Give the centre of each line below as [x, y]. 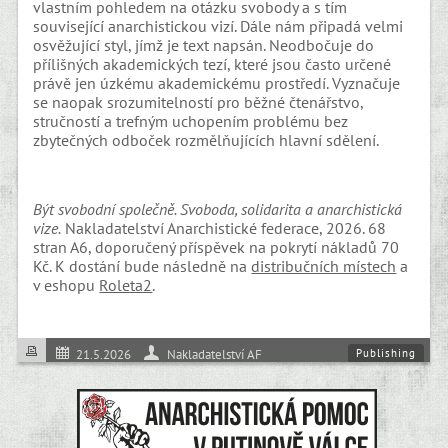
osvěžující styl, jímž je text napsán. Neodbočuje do [204, 44]
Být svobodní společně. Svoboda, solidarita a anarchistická [218, 209]
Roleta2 [126, 285]
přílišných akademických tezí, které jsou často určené [212, 63]
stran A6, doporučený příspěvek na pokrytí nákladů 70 [216, 247]
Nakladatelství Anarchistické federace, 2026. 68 [224, 228]
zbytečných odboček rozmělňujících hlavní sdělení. [206, 139]
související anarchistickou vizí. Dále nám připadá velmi [218, 25]
